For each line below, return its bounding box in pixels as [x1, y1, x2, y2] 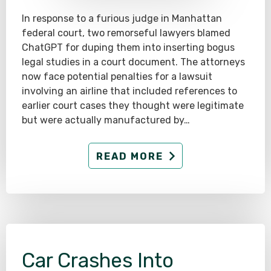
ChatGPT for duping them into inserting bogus [22, 42, 235, 54]
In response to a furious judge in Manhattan [22, 13, 222, 25]
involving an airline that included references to [22, 85, 237, 97]
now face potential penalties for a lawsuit [22, 71, 212, 83]
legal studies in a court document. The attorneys [22, 56, 245, 68]
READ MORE [96, 150, 163, 162]
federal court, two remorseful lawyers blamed [22, 27, 230, 39]
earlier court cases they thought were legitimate [22, 100, 244, 112]
